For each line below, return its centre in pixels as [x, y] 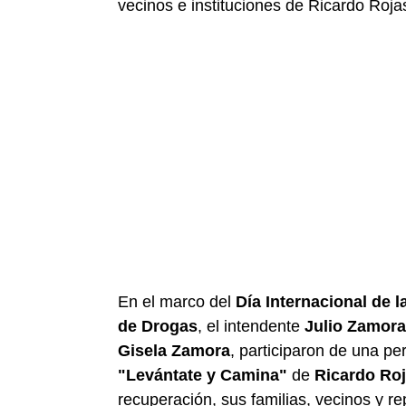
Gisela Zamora [174, 351]
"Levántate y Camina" [203, 375]
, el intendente [251, 326]
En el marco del [177, 302]
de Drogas [158, 326]
